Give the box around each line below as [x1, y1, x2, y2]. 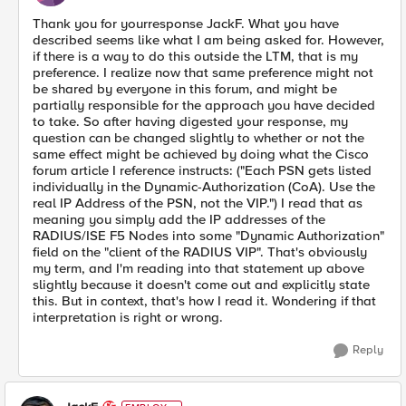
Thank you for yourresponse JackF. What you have [33, 15, 339, 32]
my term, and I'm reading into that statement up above [33, 260, 364, 276]
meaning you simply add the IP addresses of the [33, 211, 325, 227]
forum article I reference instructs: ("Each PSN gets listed [33, 162, 372, 179]
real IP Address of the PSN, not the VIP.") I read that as [33, 195, 362, 211]
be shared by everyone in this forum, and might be [33, 81, 337, 97]
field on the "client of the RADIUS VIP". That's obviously [33, 244, 367, 260]
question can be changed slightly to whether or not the [33, 130, 364, 146]
